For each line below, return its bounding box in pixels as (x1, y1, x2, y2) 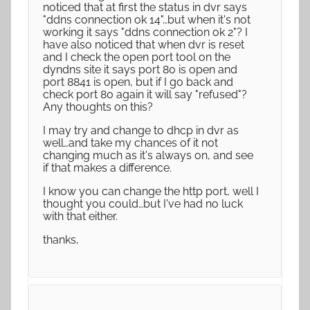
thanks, (43, 233, 79, 246)
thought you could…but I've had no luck (43, 197, 243, 210)
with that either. (43, 210, 118, 223)
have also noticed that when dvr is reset (43, 38, 244, 51)
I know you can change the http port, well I (43, 185, 259, 198)
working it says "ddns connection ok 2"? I (43, 26, 248, 39)
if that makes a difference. (43, 161, 172, 174)
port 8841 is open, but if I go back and (43, 75, 233, 89)
